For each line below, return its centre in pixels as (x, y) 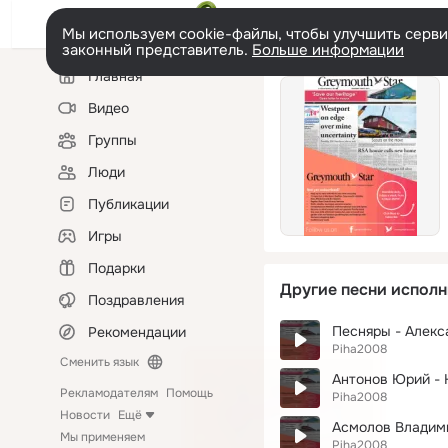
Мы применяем (102, 437)
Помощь (189, 393)
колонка (75, 84)
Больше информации (328, 50)
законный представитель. (157, 50)
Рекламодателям (109, 393)
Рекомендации (137, 332)
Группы (112, 140)
